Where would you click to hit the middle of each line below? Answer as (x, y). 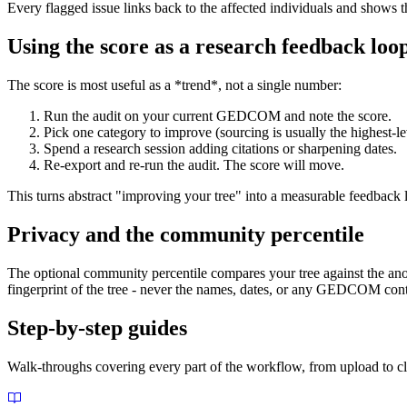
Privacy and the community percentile (186, 234)
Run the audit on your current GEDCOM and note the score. (218, 115)
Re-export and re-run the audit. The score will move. (194, 164)
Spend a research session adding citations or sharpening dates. (220, 148)
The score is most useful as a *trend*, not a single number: (174, 84)
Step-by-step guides (97, 328)
